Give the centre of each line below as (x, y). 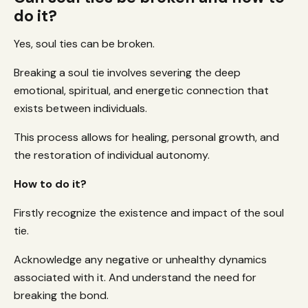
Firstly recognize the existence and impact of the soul (149, 213)
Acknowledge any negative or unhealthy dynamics (140, 260)
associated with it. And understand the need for (135, 278)
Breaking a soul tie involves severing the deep (127, 73)
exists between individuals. (82, 109)
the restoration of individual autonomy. (113, 155)
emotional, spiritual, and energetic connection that (141, 91)
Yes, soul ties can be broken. (86, 44)
